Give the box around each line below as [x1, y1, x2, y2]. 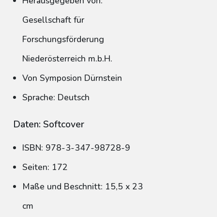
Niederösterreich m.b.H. [22, 53, 112, 64]
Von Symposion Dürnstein [22, 72, 122, 84]
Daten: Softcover [13, 118, 84, 131]
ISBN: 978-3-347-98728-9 [22, 142, 130, 154]
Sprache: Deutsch [22, 92, 90, 103]
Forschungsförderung [22, 33, 104, 45]
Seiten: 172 [22, 161, 68, 173]
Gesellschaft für [22, 14, 84, 26]
